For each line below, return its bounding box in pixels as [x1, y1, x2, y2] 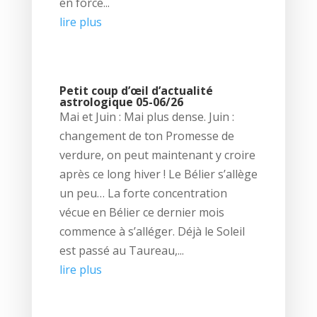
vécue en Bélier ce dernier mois [59, 204, 224, 220]
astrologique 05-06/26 [59, 93, 183, 110]
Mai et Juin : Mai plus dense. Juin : [59, 108, 234, 125]
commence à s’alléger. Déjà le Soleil [59, 223, 245, 239]
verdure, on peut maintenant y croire [59, 146, 255, 163]
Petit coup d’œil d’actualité [59, 82, 213, 98]
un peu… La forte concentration [59, 185, 227, 201]
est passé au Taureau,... [59, 242, 184, 258]
